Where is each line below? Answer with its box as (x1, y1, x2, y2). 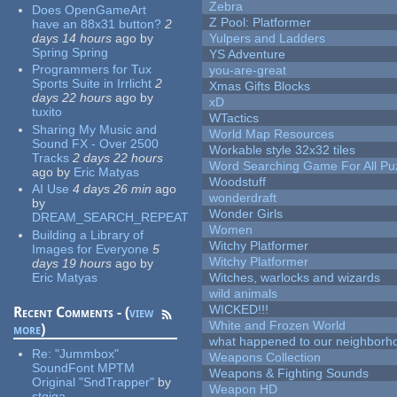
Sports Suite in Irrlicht (32, 76, 152, 91)
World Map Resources (209, 127, 335, 142)
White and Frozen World (209, 318, 346, 333)
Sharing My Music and (32, 121, 158, 136)
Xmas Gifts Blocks (209, 79, 311, 94)
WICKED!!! (209, 302, 269, 317)
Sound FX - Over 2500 (32, 136, 160, 151)
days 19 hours (32, 255, 113, 270)
